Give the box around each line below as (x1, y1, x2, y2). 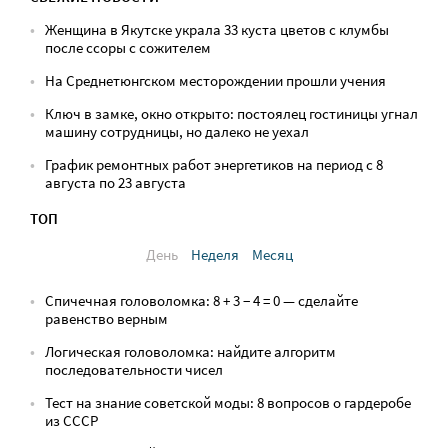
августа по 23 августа (45, 173, 186, 192)
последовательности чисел (45, 360, 223, 379)
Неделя (190, 245, 239, 264)
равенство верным (45, 309, 168, 328)
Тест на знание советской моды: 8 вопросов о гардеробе (45, 393, 411, 412)
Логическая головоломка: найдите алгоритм (45, 342, 336, 361)
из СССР (45, 411, 98, 430)
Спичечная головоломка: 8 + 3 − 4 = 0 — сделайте (45, 291, 358, 310)
